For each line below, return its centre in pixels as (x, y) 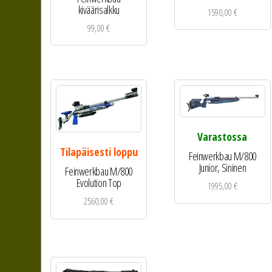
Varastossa (223, 137)
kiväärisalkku (99, 9)
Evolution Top (99, 183)
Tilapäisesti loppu (99, 152)
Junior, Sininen (223, 168)
